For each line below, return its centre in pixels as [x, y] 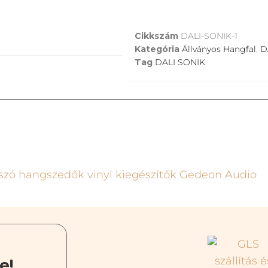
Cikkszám [158, 36]
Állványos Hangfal [219, 49]
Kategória [157, 49]
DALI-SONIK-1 [209, 36]
